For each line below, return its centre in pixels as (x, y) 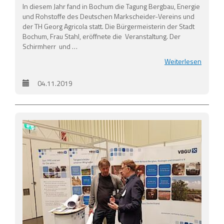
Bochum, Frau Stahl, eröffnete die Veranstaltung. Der (101, 36)
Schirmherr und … (50, 46)
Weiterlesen (183, 61)
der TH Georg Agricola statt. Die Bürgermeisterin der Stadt (108, 26)
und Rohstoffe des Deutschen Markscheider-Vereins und (108, 16)
